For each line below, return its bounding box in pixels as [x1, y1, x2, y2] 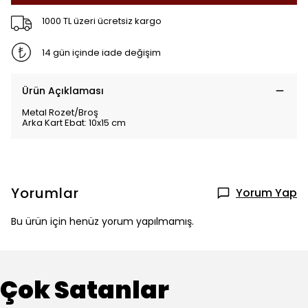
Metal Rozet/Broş [22, 106, 100, 119]
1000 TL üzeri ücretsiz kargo [41, 14, 162, 27]
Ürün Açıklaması [22, 84, 104, 98]
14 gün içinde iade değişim [41, 45, 161, 59]
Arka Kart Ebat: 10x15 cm [22, 116, 130, 129]
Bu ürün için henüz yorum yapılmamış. [11, 214, 194, 228]
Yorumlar [11, 184, 79, 203]
